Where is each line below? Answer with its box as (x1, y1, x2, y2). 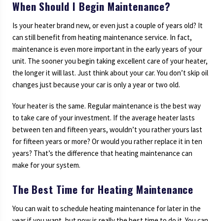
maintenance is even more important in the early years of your (12, 44, 202, 54)
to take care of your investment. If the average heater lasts (12, 113, 195, 123)
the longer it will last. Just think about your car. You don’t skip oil (12, 68, 208, 77)
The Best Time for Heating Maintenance (12, 182, 194, 197)
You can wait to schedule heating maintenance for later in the (12, 203, 201, 213)
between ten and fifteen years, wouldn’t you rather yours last (12, 125, 202, 135)
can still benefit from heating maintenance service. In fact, (12, 32, 192, 42)
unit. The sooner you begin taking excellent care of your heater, (12, 56, 208, 66)
